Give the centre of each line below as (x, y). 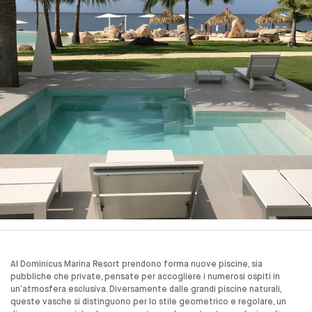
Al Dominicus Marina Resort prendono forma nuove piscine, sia (136, 265)
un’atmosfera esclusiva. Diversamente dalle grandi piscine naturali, (146, 290)
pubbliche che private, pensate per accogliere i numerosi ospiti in (145, 277)
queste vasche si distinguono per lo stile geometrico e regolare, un (148, 302)
